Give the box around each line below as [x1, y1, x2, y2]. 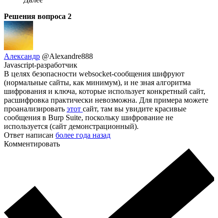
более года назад [55, 131, 110, 140]
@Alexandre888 [42, 52, 93, 61]
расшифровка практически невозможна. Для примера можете [4, 96, 208, 105]
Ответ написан [4, 131, 55, 140]
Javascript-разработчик [4, 61, 77, 70]
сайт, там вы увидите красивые [83, 105, 186, 113]
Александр [4, 52, 40, 61]
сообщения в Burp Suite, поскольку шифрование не [4, 113, 173, 122]
